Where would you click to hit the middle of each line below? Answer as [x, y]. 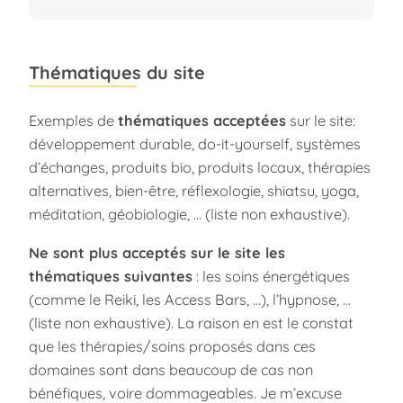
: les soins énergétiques [271, 276]
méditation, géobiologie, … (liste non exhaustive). [189, 215]
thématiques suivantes [111, 276]
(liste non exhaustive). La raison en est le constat [191, 322]
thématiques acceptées [202, 121]
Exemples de [73, 121]
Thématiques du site [117, 72]
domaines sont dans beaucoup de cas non [171, 369]
